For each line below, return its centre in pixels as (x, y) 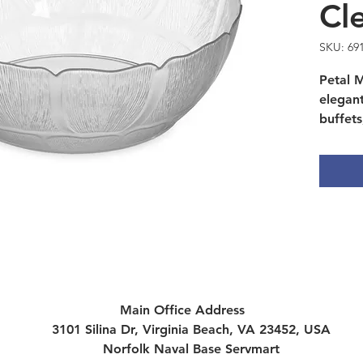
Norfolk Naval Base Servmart (191, 349)
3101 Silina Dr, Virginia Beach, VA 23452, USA (191, 329)
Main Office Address (182, 310)
